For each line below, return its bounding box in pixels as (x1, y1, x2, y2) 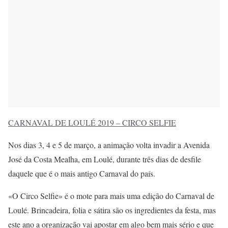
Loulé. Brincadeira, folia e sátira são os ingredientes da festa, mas (8, 204, 216, 215)
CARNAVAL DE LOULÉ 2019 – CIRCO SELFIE (8, 117, 176, 128)
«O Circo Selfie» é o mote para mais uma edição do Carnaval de (8, 190, 214, 201)
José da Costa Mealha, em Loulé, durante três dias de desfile (8, 153, 201, 164)
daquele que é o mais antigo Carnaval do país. (8, 167, 155, 179)
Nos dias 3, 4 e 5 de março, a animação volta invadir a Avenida (8, 139, 210, 150)
